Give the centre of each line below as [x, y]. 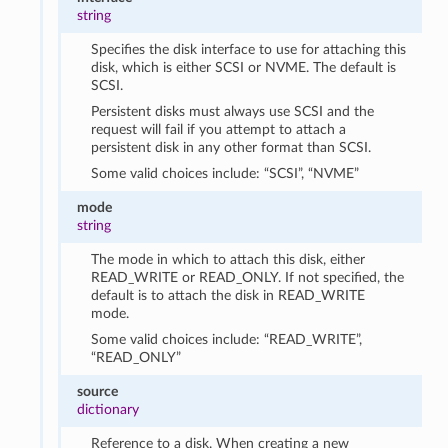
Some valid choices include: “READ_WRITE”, [227, 339]
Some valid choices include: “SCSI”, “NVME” [225, 173]
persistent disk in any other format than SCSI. [231, 147]
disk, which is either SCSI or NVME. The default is [244, 67]
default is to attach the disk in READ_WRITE [228, 295]
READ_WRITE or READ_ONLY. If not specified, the [248, 277]
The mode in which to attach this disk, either [228, 259]
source [97, 391]
